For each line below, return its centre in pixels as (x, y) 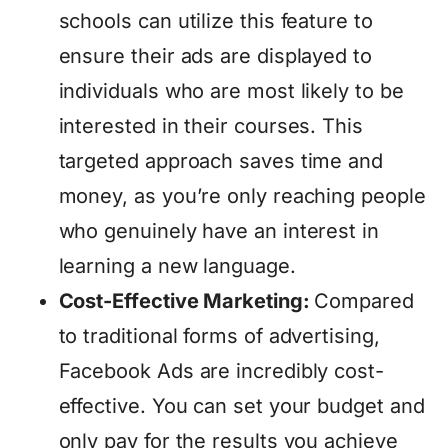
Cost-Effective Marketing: (186, 300)
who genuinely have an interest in (218, 230)
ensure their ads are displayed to (215, 55)
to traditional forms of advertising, (219, 335)
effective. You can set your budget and (241, 405)
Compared (364, 300)
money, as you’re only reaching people (242, 195)
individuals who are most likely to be (231, 90)
